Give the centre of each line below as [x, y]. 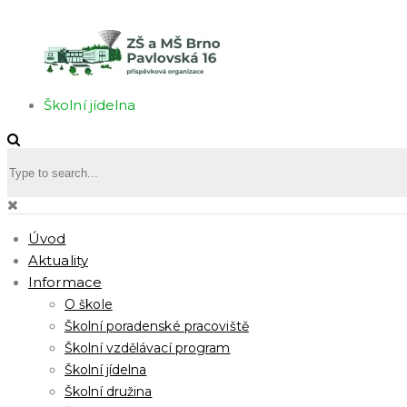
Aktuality [58, 260]
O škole [89, 304]
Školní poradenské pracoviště [157, 326]
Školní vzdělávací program [148, 348]
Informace [65, 282]
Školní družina [109, 392]
